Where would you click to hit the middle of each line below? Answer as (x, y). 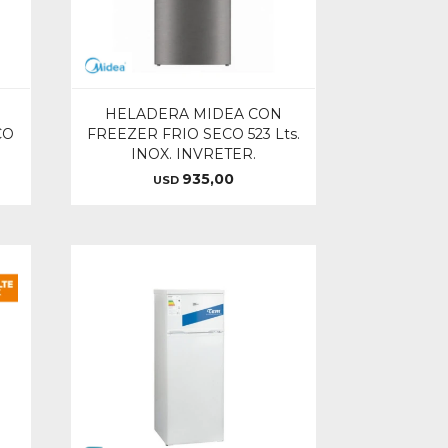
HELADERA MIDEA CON (193, 114)
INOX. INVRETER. (193, 154)
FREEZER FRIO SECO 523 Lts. (193, 134)
